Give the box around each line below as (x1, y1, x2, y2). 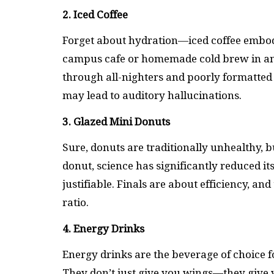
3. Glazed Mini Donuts (62, 115, 170, 128)
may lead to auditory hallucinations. (62, 89, 242, 102)
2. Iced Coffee (62, 8, 128, 21)
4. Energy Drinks (62, 222, 144, 235)
